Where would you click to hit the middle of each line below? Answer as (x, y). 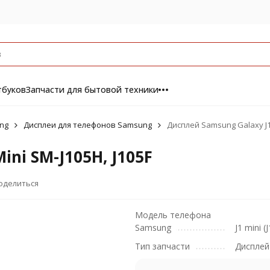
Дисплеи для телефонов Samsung (87, 125)
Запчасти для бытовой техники (92, 89)
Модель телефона (173, 215)
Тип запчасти (162, 246)
